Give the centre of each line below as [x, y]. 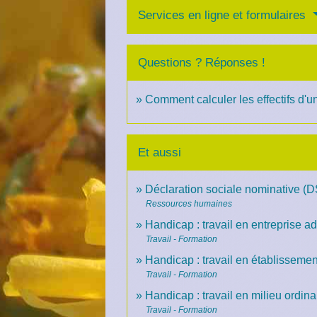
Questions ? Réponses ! [202, 62]
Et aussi [160, 152]
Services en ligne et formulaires [224, 15]
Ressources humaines [189, 203]
